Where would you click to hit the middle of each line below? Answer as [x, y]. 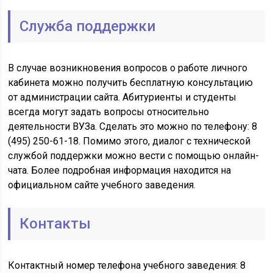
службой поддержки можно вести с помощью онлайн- [134, 156]
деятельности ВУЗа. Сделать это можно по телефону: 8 [133, 126]
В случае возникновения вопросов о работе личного [128, 68]
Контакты [55, 224]
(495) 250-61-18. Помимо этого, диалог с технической [129, 141]
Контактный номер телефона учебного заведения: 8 [127, 265]
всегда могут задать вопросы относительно [109, 112]
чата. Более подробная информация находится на [120, 170]
